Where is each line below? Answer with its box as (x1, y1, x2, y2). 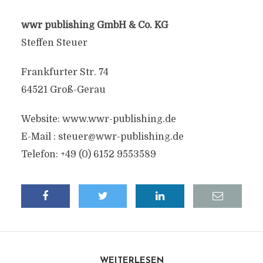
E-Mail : (21, 131, 58, 142)
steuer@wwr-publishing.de (58, 131, 184, 142)
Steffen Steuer (21, 38, 87, 48)
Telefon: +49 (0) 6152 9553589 (21, 149, 156, 160)
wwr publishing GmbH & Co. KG (21, 20, 168, 31)
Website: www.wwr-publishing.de (21, 114, 176, 124)
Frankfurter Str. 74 (21, 67, 109, 77)
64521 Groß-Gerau (21, 85, 106, 95)
